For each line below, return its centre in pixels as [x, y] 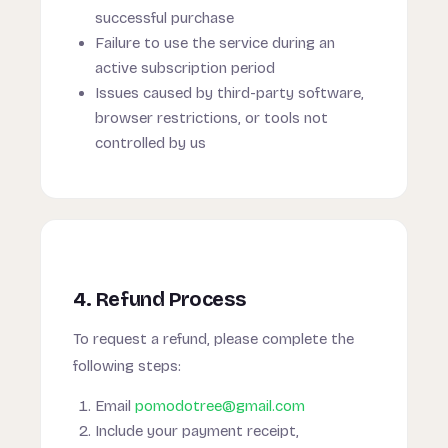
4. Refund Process [159, 299]
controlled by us [150, 143]
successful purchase [164, 18]
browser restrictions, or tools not [211, 118]
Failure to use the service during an [215, 43]
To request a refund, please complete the [213, 339]
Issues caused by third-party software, [229, 93]
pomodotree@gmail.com [220, 406]
